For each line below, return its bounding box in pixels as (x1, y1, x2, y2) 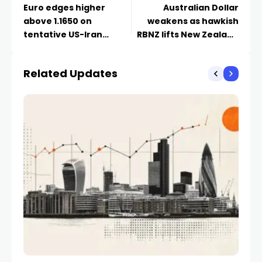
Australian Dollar (163, 2, 239, 13)
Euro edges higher (23, 2, 105, 13)
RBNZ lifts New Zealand (137, 29, 239, 40)
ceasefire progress (23, 42, 110, 54)
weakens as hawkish (147, 15, 239, 27)
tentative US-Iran (23, 29, 102, 40)
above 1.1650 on (23, 15, 92, 27)
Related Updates (23, 66, 118, 81)
